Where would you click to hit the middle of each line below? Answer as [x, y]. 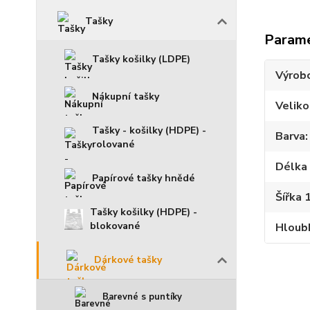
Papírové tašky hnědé [143, 178]
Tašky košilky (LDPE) [141, 59]
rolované [113, 144]
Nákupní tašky [126, 97]
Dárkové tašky [128, 260]
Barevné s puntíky [142, 297]
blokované [115, 226]
